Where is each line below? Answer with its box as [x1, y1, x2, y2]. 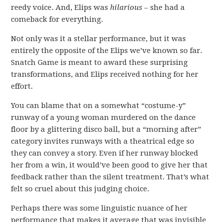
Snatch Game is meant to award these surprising [11, 58, 188, 67]
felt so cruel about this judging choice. [11, 184, 150, 194]
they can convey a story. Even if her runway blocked [11, 149, 199, 158]
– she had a [142, 3, 185, 12]
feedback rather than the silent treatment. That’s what [11, 172, 210, 182]
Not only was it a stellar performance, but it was [11, 34, 186, 44]
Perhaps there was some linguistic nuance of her [11, 204, 188, 213]
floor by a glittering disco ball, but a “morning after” [11, 125, 202, 134]
